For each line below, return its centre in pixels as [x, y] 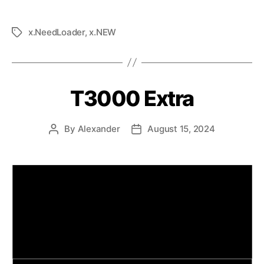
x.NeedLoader [57, 32]
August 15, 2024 [181, 128]
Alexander [99, 128]
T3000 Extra [132, 98]
